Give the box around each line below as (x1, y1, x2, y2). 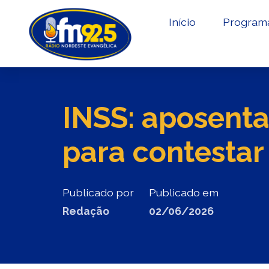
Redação (62, 205, 109, 217)
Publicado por (62, 186, 134, 199)
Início (168, 16, 196, 29)
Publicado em (149, 186, 219, 199)
